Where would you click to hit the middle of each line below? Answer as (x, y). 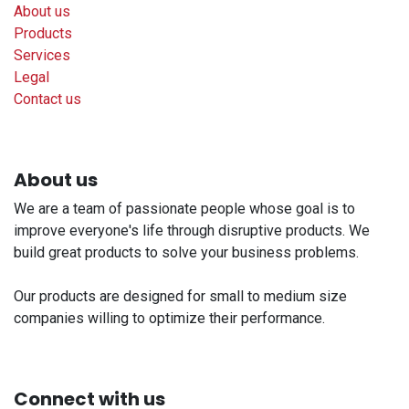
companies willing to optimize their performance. (169, 318)
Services (42, 55)
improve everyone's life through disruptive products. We (192, 230)
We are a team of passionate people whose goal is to (184, 208)
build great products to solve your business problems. (186, 252)
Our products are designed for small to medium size (180, 296)
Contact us (47, 99)
